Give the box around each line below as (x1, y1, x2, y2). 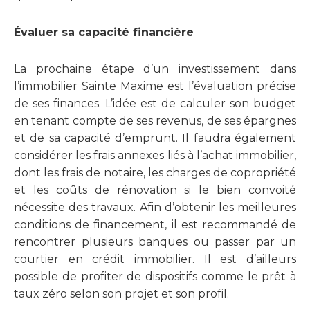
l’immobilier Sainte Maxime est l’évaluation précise (14, 80, 296, 93)
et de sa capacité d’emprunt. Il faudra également (14, 131, 296, 145)
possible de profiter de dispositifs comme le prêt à (14, 270, 296, 284)
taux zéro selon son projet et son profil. (14, 287, 229, 301)
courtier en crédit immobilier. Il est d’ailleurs (14, 253, 296, 266)
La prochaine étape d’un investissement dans (14, 62, 296, 76)
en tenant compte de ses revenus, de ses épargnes (14, 114, 296, 128)
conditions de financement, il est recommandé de (14, 218, 296, 232)
